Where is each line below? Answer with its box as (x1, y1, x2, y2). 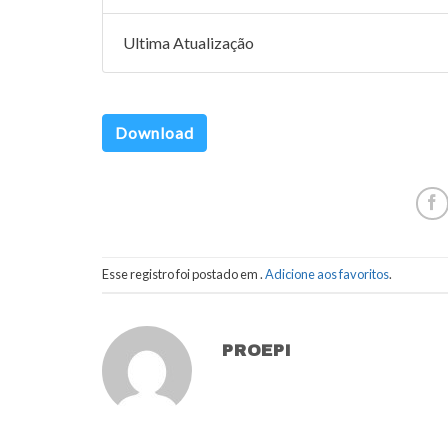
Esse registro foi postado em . (102, 266, 265, 283)
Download (115, 122, 194, 142)
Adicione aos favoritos (265, 266, 389, 283)
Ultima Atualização (123, 33, 254, 53)
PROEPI (222, 341, 292, 359)
